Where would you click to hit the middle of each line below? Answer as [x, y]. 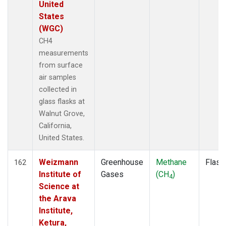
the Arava [58, 198]
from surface [61, 65]
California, [55, 126]
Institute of [60, 174]
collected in [58, 89]
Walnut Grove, [62, 114]
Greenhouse [122, 162]
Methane [171, 162]
